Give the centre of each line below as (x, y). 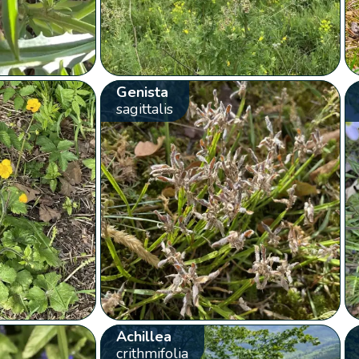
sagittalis (144, 109)
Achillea (143, 336)
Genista (142, 92)
